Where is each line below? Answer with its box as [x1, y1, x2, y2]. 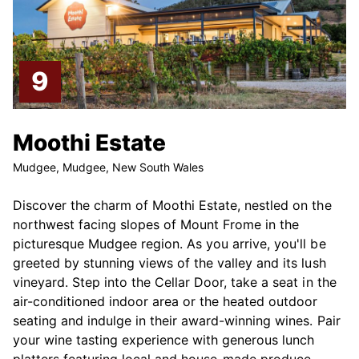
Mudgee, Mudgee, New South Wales [13, 159, 204, 174]
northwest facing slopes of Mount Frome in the [13, 216, 300, 232]
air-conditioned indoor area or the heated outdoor [13, 292, 318, 309]
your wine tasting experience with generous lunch [13, 331, 315, 348]
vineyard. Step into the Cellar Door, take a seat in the [13, 273, 337, 290]
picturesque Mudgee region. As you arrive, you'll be [13, 235, 326, 252]
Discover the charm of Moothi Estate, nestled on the [13, 196, 332, 213]
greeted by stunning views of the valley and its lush [13, 254, 326, 271]
